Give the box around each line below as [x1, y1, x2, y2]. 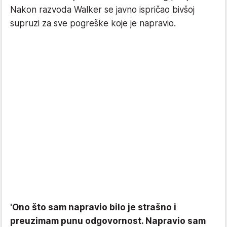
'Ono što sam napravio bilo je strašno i [10, 202, 176, 213]
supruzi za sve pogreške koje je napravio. [10, 18, 176, 29]
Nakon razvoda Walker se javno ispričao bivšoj [10, 5, 195, 15]
